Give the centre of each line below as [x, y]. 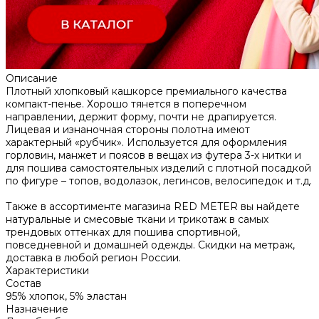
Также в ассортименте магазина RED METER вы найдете [153, 206]
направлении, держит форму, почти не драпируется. [141, 116]
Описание [32, 78]
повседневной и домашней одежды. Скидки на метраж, [150, 245]
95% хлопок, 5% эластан [66, 296]
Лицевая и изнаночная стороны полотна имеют [128, 129]
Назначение [37, 309]
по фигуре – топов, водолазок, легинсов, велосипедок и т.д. [159, 181]
